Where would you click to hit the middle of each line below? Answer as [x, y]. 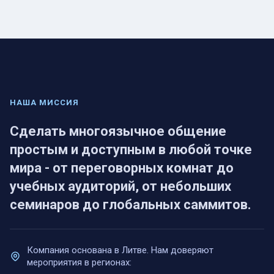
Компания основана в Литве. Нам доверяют [120, 250]
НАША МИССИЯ [45, 102]
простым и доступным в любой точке [131, 150]
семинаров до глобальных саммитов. [131, 205]
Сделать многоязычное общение [118, 131]
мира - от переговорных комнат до [122, 168]
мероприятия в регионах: [79, 262]
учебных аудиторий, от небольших [120, 186]
